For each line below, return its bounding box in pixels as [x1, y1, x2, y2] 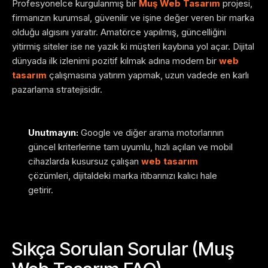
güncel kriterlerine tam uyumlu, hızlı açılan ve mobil [28, 141, 233, 153]
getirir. [28, 184, 53, 196]
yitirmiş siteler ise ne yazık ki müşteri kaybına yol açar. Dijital [12, 41, 254, 53]
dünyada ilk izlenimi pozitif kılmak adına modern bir [12, 55, 219, 67]
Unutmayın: [28, 127, 78, 139]
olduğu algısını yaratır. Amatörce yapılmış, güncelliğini [12, 26, 226, 38]
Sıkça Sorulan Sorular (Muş [12, 237, 234, 260]
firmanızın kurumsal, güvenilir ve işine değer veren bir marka [12, 12, 254, 24]
